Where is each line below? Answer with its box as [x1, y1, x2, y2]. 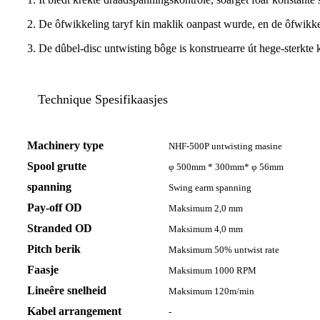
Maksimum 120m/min [169, 286, 254, 297]
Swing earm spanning [169, 182, 251, 194]
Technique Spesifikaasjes [38, 92, 168, 107]
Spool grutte [27, 160, 86, 173]
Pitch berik [27, 243, 81, 256]
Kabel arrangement [27, 305, 121, 318]
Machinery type [27, 139, 104, 152]
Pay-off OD [27, 201, 82, 214]
